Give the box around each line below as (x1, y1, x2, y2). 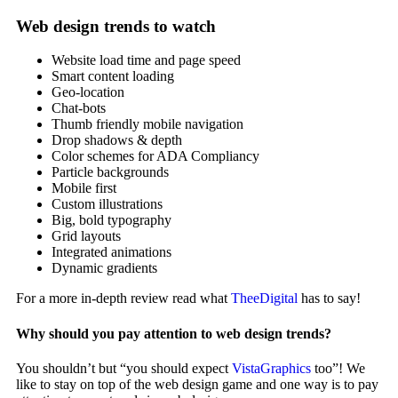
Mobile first (52, 180, 116, 196)
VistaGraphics (232, 360, 311, 376)
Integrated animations (52, 244, 171, 260)
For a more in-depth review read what (16, 291, 231, 306)
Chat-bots (52, 100, 106, 116)
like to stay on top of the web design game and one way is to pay (16, 376, 378, 392)
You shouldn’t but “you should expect (16, 360, 232, 376)
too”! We (311, 360, 365, 376)
